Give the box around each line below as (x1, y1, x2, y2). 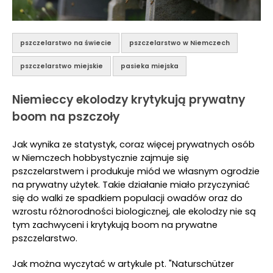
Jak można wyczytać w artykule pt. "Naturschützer (12, 258, 234, 270)
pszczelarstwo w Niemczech (129, 38, 230, 48)
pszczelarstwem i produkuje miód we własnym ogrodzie (12, 165, 260, 177)
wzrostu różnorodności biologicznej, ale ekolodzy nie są (12, 205, 256, 218)
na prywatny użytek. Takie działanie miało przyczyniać (12, 179, 250, 191)
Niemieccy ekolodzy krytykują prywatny (12, 91, 245, 108)
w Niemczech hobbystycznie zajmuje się (12, 152, 189, 164)
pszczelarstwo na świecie (20, 38, 112, 48)
